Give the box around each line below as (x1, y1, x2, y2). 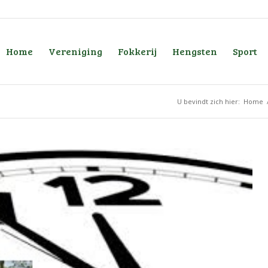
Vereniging (48, 45, 102, 57)
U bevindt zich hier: (177, 97, 240, 106)
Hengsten (172, 45, 217, 57)
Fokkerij (117, 45, 157, 57)
